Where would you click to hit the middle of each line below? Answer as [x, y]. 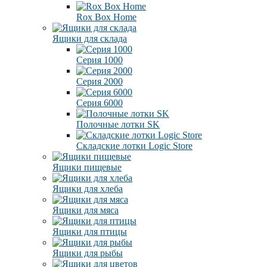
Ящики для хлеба [88, 188]
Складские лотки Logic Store [134, 145]
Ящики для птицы [90, 231]
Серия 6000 [100, 103]
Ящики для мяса [86, 210]
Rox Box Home [106, 17]
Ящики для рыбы [88, 253]
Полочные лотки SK [118, 124]
